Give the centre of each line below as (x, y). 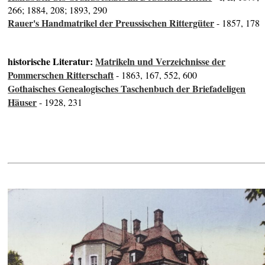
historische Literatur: (52, 62)
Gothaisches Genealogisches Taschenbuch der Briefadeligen (127, 89)
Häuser (22, 102)
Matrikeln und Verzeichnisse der (161, 62)
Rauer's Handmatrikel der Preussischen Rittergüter (111, 23)
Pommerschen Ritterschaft (61, 75)
